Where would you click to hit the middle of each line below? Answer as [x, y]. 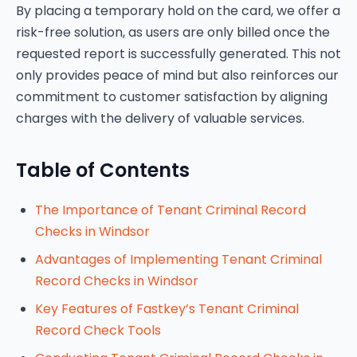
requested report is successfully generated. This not [178, 54]
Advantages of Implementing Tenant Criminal [178, 259]
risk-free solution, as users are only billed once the [173, 32]
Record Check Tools [98, 330]
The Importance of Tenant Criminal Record [171, 210]
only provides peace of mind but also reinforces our [177, 75]
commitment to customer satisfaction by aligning [172, 97]
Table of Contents [103, 170]
